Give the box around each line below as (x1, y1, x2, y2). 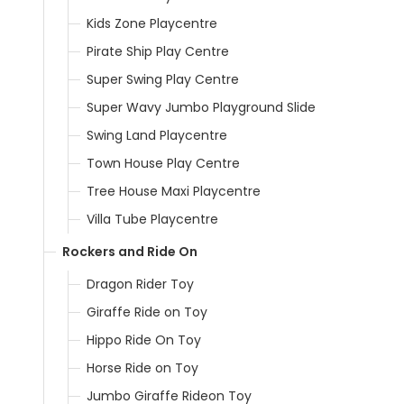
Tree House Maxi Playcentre (87, 181, 261, 200)
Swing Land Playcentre (87, 125, 227, 144)
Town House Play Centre (87, 153, 240, 172)
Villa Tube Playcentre (87, 209, 218, 228)
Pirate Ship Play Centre (87, 41, 229, 60)
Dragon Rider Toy (87, 274, 194, 293)
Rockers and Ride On (62, 242, 197, 261)
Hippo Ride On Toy (87, 330, 201, 349)
